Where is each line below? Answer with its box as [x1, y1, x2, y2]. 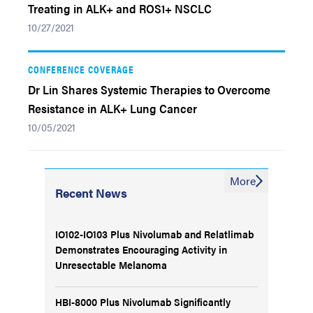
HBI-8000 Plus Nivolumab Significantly [55, 294, 231, 309]
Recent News [55, 184, 127, 201]
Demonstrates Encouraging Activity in [55, 242, 227, 256]
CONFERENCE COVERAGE [28, 61, 134, 76]
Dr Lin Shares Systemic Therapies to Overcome [28, 81, 270, 98]
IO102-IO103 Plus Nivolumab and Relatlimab [55, 226, 254, 241]
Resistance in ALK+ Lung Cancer [28, 100, 197, 117]
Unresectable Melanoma [55, 257, 167, 272]
